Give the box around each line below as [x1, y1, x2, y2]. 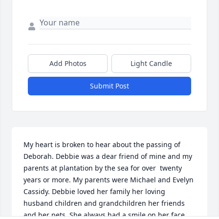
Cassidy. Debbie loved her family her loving [23, 187, 165, 197]
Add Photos [49, 59, 87, 68]
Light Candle [131, 59, 172, 68]
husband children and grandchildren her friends [23, 198, 185, 208]
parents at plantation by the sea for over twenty [23, 163, 182, 173]
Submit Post [90, 81, 129, 91]
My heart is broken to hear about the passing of [23, 140, 180, 150]
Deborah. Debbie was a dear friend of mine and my [23, 152, 192, 161]
